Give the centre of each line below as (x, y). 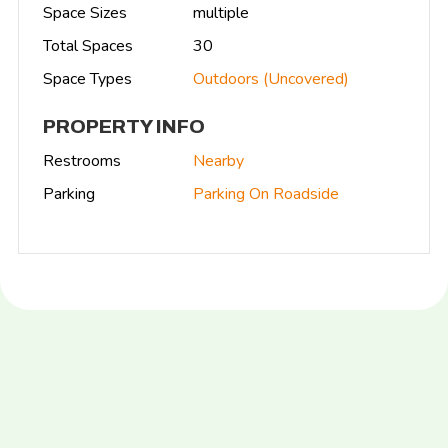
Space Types (87, 78)
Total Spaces (88, 45)
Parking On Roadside (266, 193)
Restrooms (82, 160)
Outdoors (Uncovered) (271, 78)
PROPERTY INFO (124, 126)
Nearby (218, 160)
